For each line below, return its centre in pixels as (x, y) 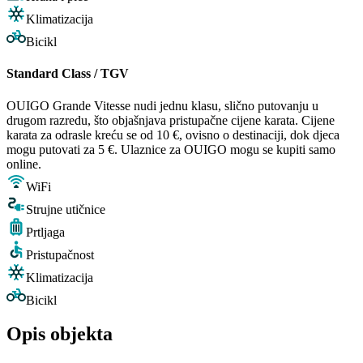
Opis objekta (60, 334)
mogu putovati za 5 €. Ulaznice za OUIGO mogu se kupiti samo (171, 149)
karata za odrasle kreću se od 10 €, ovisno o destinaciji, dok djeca (173, 135)
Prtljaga (45, 232)
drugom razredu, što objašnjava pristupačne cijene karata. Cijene (171, 120)
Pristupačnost (60, 254)
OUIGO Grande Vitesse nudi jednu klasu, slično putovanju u (162, 105)
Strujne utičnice (66, 209)
